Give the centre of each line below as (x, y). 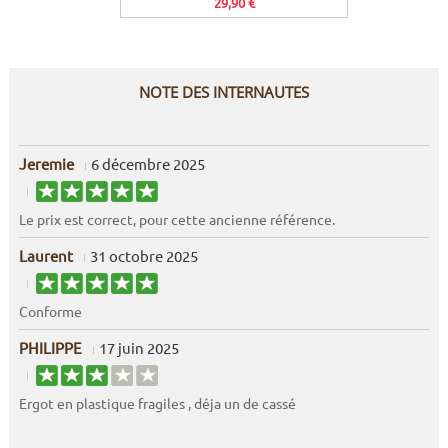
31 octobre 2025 (143, 256)
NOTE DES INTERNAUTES (224, 92)
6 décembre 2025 (147, 164)
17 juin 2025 (138, 348)
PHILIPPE (50, 348)
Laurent (45, 256)
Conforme (50, 311)
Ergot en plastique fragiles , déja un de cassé (157, 403)
